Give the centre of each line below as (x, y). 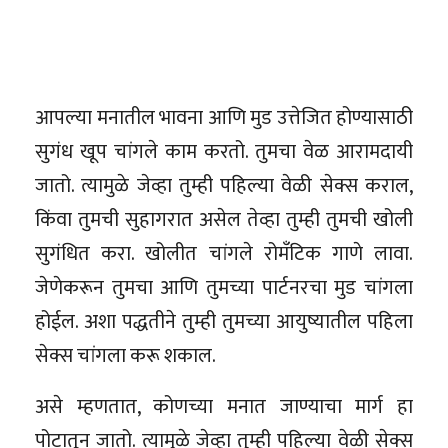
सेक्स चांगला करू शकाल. (125, 355)
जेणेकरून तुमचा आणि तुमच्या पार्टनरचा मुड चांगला (224, 287)
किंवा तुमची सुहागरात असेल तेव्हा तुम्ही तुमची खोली (224, 219)
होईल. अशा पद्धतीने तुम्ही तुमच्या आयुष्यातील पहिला (224, 321)
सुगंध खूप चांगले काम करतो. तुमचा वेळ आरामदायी (224, 151)
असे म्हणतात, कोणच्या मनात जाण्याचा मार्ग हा (224, 406)
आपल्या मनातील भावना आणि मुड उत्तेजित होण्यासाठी (224, 117)
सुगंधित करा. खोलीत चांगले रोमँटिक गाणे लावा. (224, 253)
